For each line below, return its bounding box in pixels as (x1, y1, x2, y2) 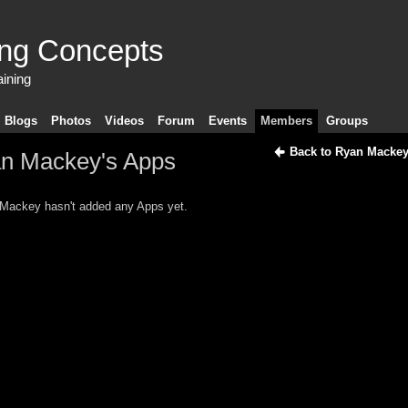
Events (208, 113, 247, 127)
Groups (325, 113, 368, 127)
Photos (50, 113, 91, 127)
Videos (104, 113, 144, 127)
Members (260, 113, 312, 127)
